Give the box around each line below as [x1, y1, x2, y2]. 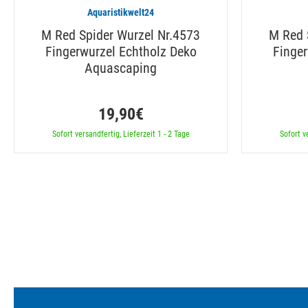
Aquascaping [85, 59, 157, 76]
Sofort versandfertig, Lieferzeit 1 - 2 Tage [52, 129, 190, 139]
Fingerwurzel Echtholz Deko [45, 43, 197, 60]
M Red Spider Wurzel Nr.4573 [41, 26, 200, 43]
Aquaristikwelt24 [87, 6, 154, 18]
